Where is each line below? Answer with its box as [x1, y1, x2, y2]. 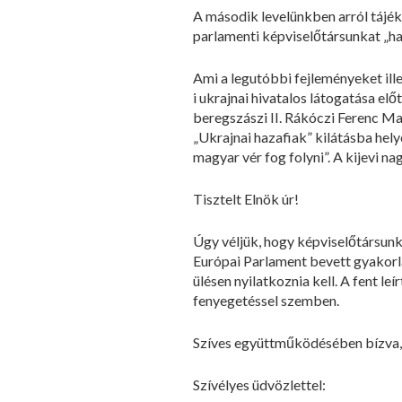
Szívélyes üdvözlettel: [193, 376, 326, 393]
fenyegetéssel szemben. [193, 292, 339, 309]
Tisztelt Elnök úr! [193, 190, 299, 207]
